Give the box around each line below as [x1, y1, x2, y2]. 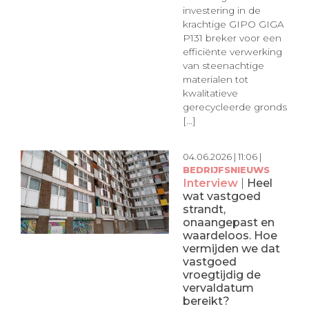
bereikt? [182, 293, 230, 308]
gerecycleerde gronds [182, 101, 287, 113]
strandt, [182, 201, 226, 216]
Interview [182, 175, 238, 190]
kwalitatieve [182, 88, 238, 99]
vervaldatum [182, 280, 254, 295]
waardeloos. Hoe [182, 228, 277, 242]
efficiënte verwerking [182, 46, 282, 58]
